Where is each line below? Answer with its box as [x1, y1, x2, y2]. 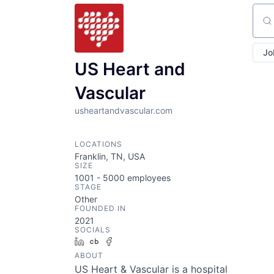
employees [125, 172, 171, 183]
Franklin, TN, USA [75, 150, 145, 161]
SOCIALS [75, 224, 111, 234]
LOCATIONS [75, 139, 122, 149]
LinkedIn [89, 235, 123, 246]
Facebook [118, 235, 158, 246]
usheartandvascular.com [75, 105, 172, 116]
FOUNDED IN [75, 203, 126, 213]
